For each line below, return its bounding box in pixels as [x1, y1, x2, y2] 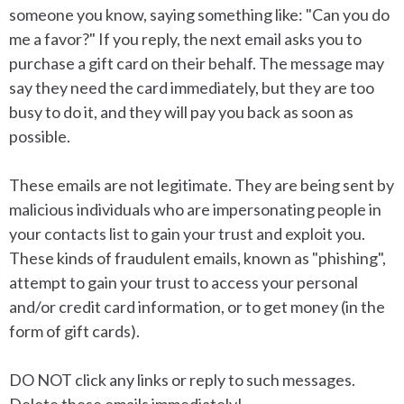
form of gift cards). [9, 320, 140, 341]
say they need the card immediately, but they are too [9, 77, 374, 97]
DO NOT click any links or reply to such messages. [9, 369, 355, 390]
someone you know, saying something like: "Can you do [9, 4, 390, 24]
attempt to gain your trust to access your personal [9, 271, 358, 292]
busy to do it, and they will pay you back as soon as [9, 101, 353, 122]
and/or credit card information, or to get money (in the [9, 296, 385, 317]
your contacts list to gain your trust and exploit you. [9, 223, 365, 243]
